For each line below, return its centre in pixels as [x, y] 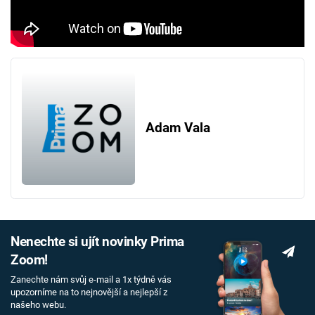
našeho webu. [38, 304]
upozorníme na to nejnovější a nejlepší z [89, 292]
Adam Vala [178, 128]
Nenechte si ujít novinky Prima [97, 242]
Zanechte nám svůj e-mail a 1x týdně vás [91, 279]
